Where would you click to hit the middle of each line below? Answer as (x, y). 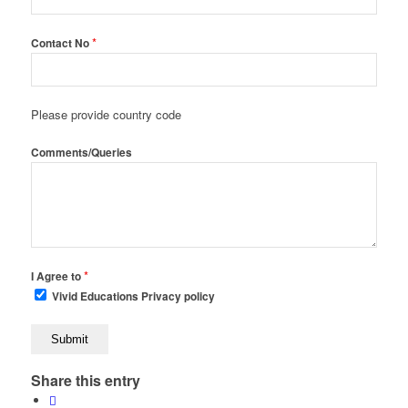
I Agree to (57, 277)
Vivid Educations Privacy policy (132, 297)
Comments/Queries (81, 153)
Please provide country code (106, 115)
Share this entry (85, 381)
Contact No (61, 44)
